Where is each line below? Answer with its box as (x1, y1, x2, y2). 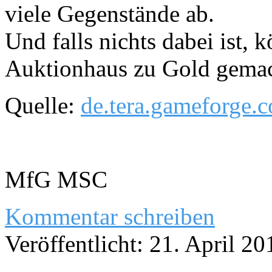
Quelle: (5, 92, 81, 119)
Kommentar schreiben (5, 203, 215, 230)
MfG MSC (5, 166, 107, 193)
